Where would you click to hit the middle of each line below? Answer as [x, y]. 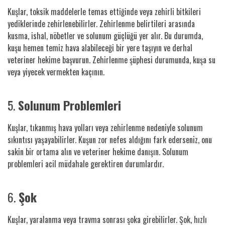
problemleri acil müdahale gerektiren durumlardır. [86, 163]
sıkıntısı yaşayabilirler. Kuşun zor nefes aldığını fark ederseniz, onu [110, 139]
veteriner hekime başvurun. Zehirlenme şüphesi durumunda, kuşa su [111, 60]
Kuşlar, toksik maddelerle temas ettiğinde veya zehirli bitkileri [104, 11]
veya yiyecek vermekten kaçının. [56, 72]
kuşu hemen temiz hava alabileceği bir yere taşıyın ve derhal [100, 47]
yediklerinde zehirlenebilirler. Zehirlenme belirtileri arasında [101, 23]
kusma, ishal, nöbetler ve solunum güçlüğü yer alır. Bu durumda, [105, 35]
